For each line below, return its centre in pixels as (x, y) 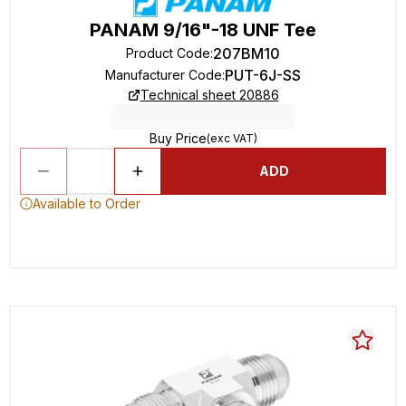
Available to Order (87, 203)
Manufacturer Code (164, 75)
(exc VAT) (232, 138)
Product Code (168, 53)
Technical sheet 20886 (209, 95)
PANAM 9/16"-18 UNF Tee (203, 30)
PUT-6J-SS (263, 75)
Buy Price (178, 138)
